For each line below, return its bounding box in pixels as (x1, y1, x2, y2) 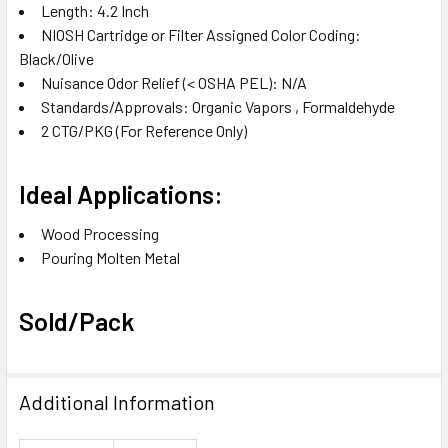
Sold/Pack (19, 305, 135, 336)
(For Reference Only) (116, 120, 247, 140)
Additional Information (19, 389, 215, 414)
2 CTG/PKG (41, 120, 116, 140)
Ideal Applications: (19, 178, 223, 209)
